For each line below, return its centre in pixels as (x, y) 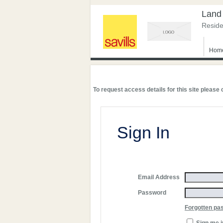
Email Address (159, 177)
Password (152, 193)
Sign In (143, 132)
